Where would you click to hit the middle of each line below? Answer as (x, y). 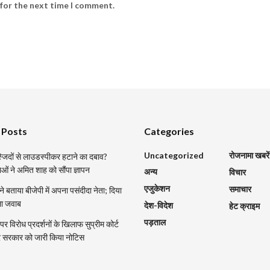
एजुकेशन (157, 188)
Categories (169, 131)
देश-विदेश (159, 205)
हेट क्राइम (245, 206)
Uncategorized (174, 155)
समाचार (240, 189)
